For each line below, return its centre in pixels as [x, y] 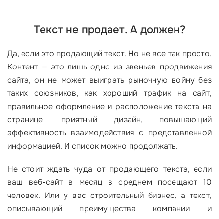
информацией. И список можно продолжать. [93, 146]
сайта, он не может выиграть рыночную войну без [109, 80]
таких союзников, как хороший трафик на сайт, [109, 93]
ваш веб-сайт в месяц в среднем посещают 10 [109, 182]
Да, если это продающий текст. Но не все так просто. [109, 54]
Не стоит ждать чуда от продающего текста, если [109, 169]
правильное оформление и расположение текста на [109, 107]
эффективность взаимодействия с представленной [109, 133]
